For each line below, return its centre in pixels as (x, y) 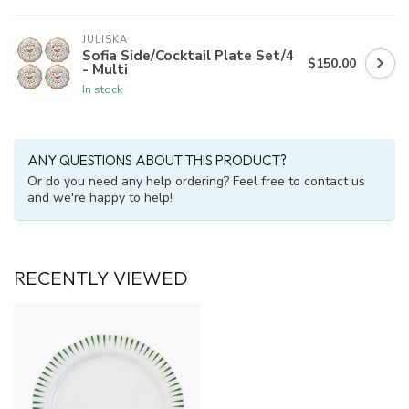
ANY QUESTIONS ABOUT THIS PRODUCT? (157, 161)
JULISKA (105, 40)
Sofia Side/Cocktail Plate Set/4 (188, 56)
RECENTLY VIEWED (101, 278)
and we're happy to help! (100, 198)
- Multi (105, 69)
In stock (102, 89)
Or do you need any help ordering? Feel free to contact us (196, 182)
